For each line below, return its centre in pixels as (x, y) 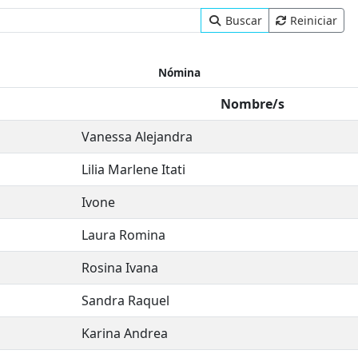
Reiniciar (313, 21)
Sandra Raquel (125, 301)
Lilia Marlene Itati (133, 170)
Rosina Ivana (120, 268)
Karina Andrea (125, 334)
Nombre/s (253, 104)
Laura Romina (123, 235)
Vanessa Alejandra (137, 137)
